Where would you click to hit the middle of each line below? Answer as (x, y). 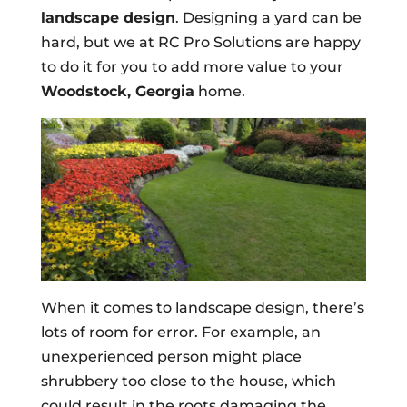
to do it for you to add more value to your (192, 66)
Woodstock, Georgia (117, 91)
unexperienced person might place (171, 356)
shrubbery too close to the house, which (188, 381)
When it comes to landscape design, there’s (202, 307)
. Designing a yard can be (268, 17)
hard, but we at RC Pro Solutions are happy (200, 42)
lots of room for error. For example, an (180, 332)
